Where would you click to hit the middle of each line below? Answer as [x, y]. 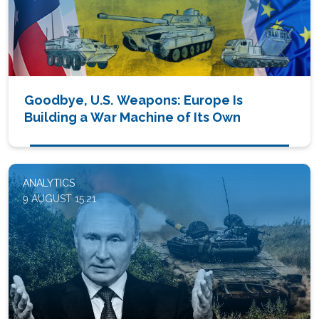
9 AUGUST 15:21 [59, 199]
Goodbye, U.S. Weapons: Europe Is [134, 100]
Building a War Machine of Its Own [133, 117]
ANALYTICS [49, 183]
